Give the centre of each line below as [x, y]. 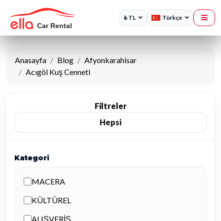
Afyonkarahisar [110, 60]
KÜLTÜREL [51, 200]
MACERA [48, 181]
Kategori [32, 158]
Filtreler [110, 106]
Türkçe [172, 18]
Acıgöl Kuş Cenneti [58, 72]
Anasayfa [31, 60]
